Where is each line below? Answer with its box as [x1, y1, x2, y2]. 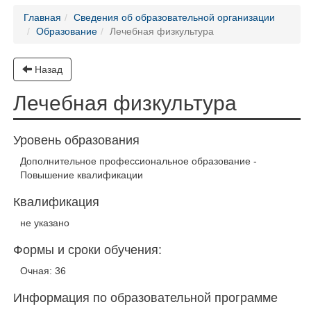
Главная [24, 12, 61, 23]
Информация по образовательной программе [13, 291, 278, 305]
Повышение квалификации [20, 169, 143, 180]
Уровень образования [13, 133, 140, 147]
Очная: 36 [20, 265, 66, 276]
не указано [20, 217, 69, 228]
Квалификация [13, 195, 99, 209]
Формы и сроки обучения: [13, 243, 162, 257]
